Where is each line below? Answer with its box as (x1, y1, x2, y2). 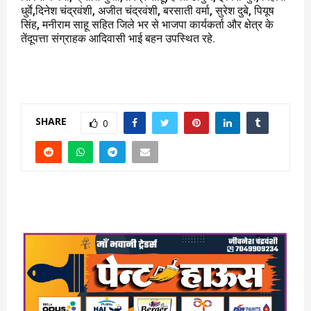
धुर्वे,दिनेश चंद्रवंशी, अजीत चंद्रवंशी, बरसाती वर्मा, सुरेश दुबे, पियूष (21, 3, 274, 17)
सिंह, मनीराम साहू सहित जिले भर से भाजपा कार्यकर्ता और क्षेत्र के (21, 17, 274, 31)
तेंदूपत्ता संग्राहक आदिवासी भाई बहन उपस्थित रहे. (21, 31, 215, 45)
